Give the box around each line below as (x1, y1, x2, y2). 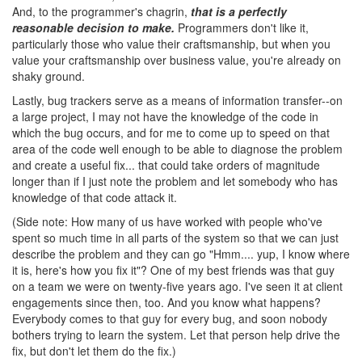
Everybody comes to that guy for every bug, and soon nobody (12, 310, 327, 327)
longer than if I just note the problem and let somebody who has (12, 173, 338, 190)
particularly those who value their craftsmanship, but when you (12, 36, 330, 53)
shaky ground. (12, 68, 85, 85)
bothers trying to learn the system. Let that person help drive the (12, 326, 340, 343)
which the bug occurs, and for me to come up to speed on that (12, 124, 330, 141)
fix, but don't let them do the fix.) (12, 343, 176, 360)
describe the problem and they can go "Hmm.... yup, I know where (12, 246, 350, 263)
